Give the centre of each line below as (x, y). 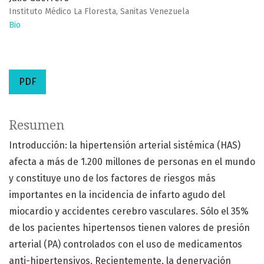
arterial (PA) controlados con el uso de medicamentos (126, 245)
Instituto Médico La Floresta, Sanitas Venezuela (99, 12)
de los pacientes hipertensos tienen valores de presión (129, 228)
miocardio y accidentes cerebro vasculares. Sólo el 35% (129, 212)
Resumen (37, 126)
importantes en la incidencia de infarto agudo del (117, 195)
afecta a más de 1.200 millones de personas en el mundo (132, 162)
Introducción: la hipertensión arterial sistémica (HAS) (125, 146)
